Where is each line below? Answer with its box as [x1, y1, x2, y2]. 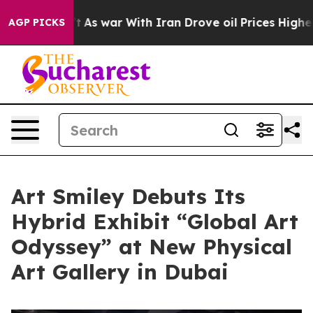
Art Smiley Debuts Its [11, 183, 245, 210]
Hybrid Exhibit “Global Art [11, 208, 298, 235]
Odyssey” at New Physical [11, 233, 292, 260]
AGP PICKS [8, 16, 65, 29]
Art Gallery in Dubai [11, 259, 228, 285]
